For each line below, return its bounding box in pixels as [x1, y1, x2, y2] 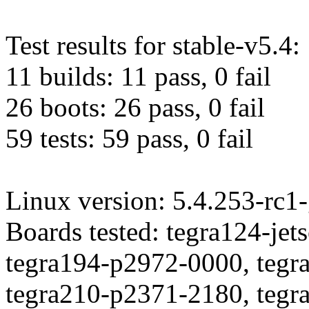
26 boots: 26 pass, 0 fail [6, 92, 265, 123]
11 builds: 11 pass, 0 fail [6, 61, 271, 92]
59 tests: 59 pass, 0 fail [6, 123, 253, 154]
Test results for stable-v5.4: [6, 30, 300, 61]
